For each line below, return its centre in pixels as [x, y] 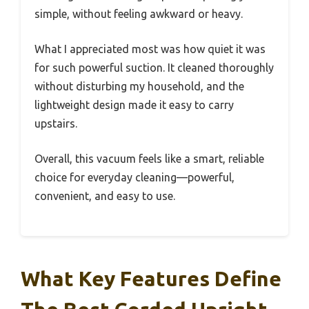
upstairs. [56, 124]
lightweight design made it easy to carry [134, 105]
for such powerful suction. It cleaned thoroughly [154, 68]
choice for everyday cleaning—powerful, [134, 178]
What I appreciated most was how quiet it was [150, 49]
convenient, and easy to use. [105, 196]
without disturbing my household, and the [139, 87]
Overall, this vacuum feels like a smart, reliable [149, 159]
